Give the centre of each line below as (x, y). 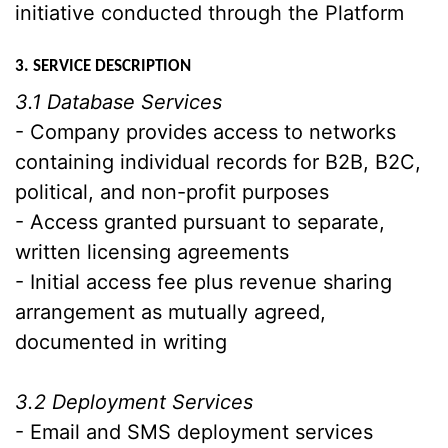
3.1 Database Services (118, 102)
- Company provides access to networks (205, 132)
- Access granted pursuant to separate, (200, 222)
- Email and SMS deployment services (194, 432)
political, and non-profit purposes (172, 192)
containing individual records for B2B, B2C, (218, 162)
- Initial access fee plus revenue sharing (203, 282)
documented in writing (121, 342)
